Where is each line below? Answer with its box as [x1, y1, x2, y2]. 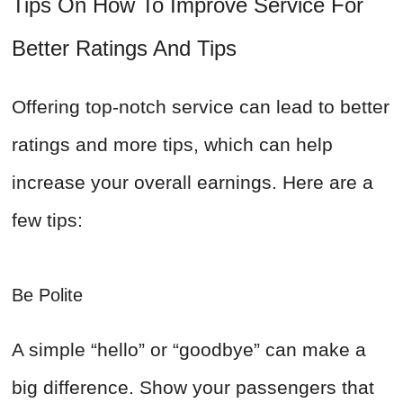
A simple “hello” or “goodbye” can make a [12, 339, 366, 361]
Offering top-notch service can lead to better [12, 96, 390, 118]
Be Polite [12, 285, 88, 306]
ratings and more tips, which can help [12, 134, 333, 156]
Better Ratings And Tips [12, 36, 237, 61]
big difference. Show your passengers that [12, 377, 374, 399]
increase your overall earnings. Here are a [12, 172, 373, 193]
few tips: [12, 210, 83, 231]
